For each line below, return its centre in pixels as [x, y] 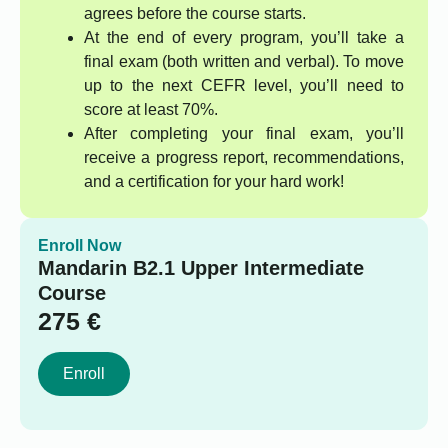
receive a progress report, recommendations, [244, 158]
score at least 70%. [151, 110]
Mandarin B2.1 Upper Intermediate [201, 268]
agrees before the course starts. [195, 14]
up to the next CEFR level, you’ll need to [244, 86]
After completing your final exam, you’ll [244, 134]
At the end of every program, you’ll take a [244, 38]
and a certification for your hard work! [214, 182]
